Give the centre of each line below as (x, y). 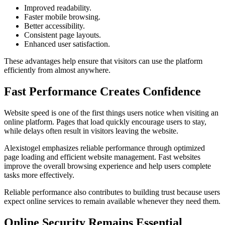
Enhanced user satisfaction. (67, 44)
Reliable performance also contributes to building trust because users (112, 192)
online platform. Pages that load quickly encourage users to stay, (105, 122)
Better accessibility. (54, 26)
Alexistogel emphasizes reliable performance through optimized (104, 148)
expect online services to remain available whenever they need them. (112, 201)
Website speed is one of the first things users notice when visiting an (111, 113)
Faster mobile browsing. (62, 17)
